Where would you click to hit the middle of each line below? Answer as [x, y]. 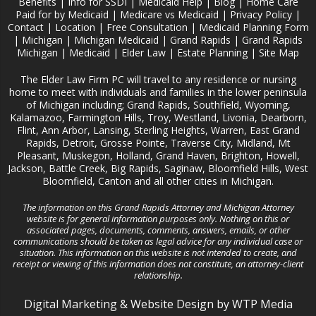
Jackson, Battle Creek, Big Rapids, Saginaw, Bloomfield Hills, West [158, 169]
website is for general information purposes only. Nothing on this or [158, 219]
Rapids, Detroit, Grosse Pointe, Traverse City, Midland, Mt [158, 143]
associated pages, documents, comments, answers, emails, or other [158, 230]
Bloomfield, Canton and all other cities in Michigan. [158, 181]
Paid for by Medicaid [62, 15]
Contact [25, 28]
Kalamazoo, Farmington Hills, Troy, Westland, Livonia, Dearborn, [158, 118]
